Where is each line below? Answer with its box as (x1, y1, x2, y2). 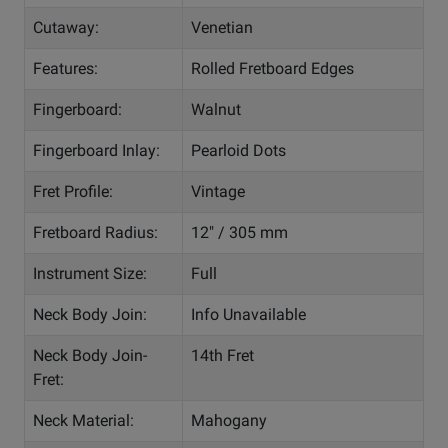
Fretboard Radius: (33, 223, 158, 243)
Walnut (191, 100, 241, 120)
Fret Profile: (33, 182, 113, 202)
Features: (33, 59, 98, 79)
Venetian (191, 18, 253, 38)
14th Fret (191, 346, 254, 366)
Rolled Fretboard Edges (191, 59, 354, 79)
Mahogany (191, 411, 267, 431)
